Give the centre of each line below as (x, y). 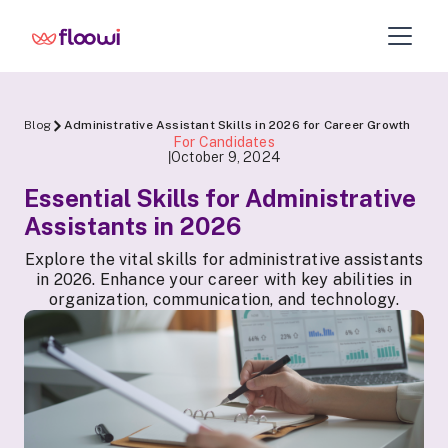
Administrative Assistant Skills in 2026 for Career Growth (237, 125)
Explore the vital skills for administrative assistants (224, 259)
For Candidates (224, 142)
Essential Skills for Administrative (220, 198)
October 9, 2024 (226, 156)
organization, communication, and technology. (224, 299)
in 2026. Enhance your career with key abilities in (223, 279)
